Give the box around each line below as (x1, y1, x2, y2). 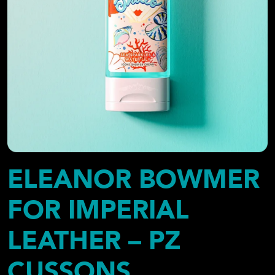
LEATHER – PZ (7, 223, 180, 259)
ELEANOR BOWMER (7, 162, 260, 198)
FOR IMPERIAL (7, 193, 189, 228)
